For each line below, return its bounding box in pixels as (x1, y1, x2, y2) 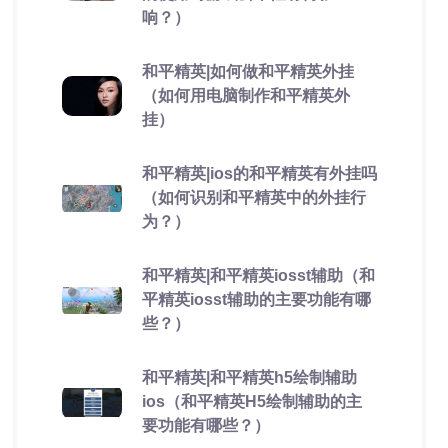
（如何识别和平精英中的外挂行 (141, 189, 366, 206)
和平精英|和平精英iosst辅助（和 (141, 267, 375, 284)
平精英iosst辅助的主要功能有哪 (141, 291, 371, 308)
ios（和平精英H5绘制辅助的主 (141, 393, 362, 410)
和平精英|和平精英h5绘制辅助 (141, 369, 357, 386)
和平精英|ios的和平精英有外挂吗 (141, 165, 377, 182)
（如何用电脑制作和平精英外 (141, 87, 350, 104)
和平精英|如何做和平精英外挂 (141, 63, 354, 80)
